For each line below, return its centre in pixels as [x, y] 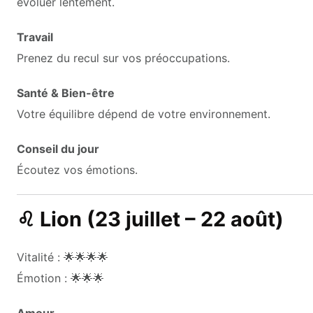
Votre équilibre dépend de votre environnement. [144, 114]
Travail [35, 37]
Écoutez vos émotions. [77, 169]
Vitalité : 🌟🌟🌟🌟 [63, 257]
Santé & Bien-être [66, 93]
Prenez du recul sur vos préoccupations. [123, 58]
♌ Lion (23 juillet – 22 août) [150, 219]
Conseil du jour [58, 148]
